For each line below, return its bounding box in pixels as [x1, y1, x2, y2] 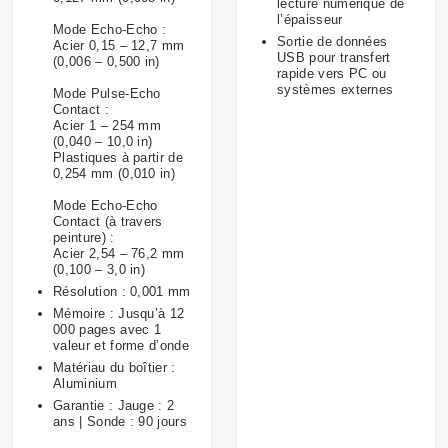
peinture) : [53, 229, 115, 245]
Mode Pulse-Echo [53, 85, 161, 101]
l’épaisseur [277, 11, 343, 27]
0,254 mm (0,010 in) [53, 165, 176, 181]
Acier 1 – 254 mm [53, 117, 162, 133]
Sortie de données [277, 33, 388, 49]
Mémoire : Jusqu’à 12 [53, 305, 185, 321]
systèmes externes [277, 81, 394, 97]
